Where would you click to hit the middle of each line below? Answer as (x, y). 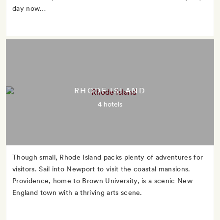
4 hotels (110, 104)
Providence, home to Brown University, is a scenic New (102, 181)
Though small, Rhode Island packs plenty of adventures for (108, 157)
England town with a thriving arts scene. (77, 192)
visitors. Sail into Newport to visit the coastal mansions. (101, 169)
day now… (29, 8)
